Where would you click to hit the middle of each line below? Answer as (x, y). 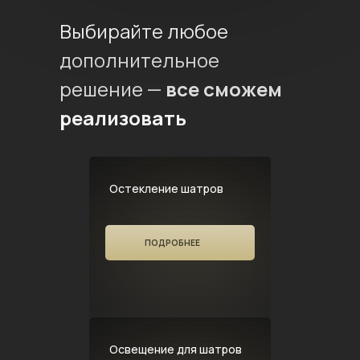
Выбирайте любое (144, 31)
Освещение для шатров (176, 349)
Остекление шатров (166, 188)
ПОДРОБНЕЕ (172, 243)
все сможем (224, 89)
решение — (112, 89)
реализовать (123, 118)
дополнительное (139, 60)
